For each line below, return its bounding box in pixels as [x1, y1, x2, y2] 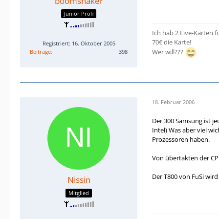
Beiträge [30, 48, 51, 56]
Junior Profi [64, 10, 93, 18]
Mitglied [68, 189, 89, 197]
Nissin [67, 174, 90, 186]
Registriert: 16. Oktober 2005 [42, 40, 115, 47]
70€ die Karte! [152, 38, 191, 47]
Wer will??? [152, 47, 185, 57]
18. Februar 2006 [152, 98, 195, 106]
